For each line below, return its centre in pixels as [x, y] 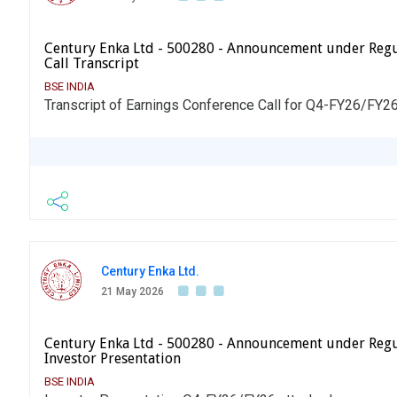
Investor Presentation [113, 359]
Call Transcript [92, 64]
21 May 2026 [132, 292]
